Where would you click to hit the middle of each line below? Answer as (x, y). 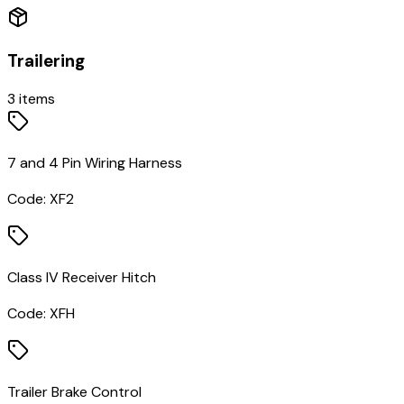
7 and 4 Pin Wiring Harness (95, 162)
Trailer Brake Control (74, 391)
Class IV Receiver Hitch (82, 277)
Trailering (46, 61)
